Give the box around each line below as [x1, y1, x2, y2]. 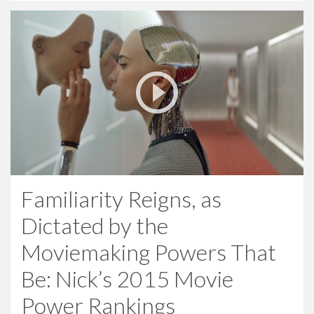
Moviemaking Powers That [21, 238, 276, 266]
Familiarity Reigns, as [21, 184, 221, 212]
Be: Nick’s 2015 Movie [21, 264, 233, 292]
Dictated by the [21, 211, 168, 239]
